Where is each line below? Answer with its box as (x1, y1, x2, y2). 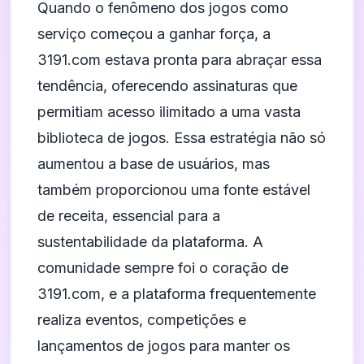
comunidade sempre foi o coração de (37, 259, 288, 276)
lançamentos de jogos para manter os (37, 337, 290, 354)
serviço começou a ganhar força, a (37, 25, 271, 42)
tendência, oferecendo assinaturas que (37, 77, 297, 94)
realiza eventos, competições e (37, 311, 246, 328)
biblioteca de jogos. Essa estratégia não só (37, 129, 326, 146)
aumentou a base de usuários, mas (37, 155, 270, 172)
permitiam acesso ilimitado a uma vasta (37, 103, 301, 120)
